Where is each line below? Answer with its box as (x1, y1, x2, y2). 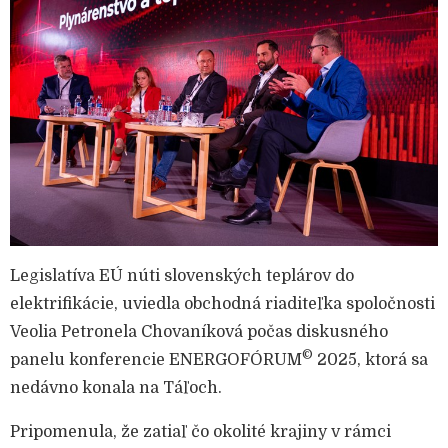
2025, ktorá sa (313, 351, 428, 370)
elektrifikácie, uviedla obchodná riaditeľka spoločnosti (10, 295, 435, 314)
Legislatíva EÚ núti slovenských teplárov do (10, 267, 354, 286)
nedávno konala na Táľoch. (10, 379, 222, 398)
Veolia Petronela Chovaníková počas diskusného (10, 323, 388, 342)
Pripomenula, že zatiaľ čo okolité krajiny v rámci (10, 423, 391, 442)
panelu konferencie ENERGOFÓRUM (10, 351, 302, 370)
